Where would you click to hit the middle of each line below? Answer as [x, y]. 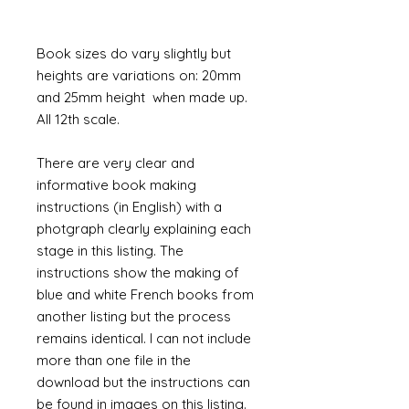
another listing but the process [134, 316]
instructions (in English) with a [129, 207]
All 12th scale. [78, 119]
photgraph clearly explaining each [144, 229]
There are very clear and [115, 163]
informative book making [116, 185]
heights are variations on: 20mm [139, 75]
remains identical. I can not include [144, 338]
